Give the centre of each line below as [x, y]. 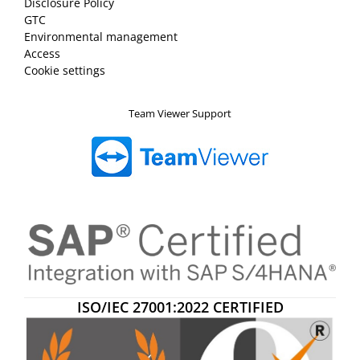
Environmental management [101, 36]
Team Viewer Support [180, 113]
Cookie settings [65, 70]
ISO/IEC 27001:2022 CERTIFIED [180, 307]
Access [42, 53]
